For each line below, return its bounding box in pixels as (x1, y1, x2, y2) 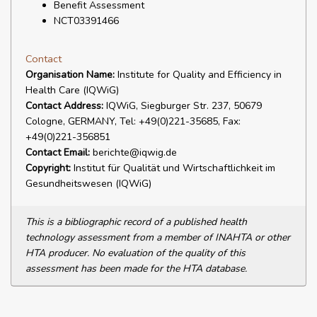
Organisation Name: (25, 68, 115, 81)
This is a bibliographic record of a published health (25, 215, 247, 229)
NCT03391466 (54, 14, 119, 28)
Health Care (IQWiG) (25, 83, 119, 97)
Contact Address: (25, 99, 103, 113)
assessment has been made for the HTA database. (25, 262, 247, 275)
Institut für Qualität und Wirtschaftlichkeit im (71, 161, 275, 175)
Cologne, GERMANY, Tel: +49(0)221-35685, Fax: (25, 115, 241, 128)
